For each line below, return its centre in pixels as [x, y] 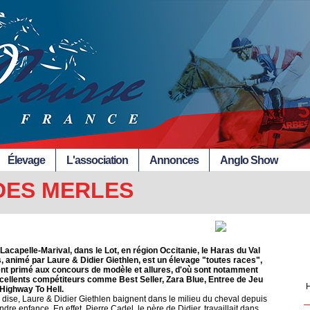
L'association [97, 160]
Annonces [174, 160]
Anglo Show [249, 160]
